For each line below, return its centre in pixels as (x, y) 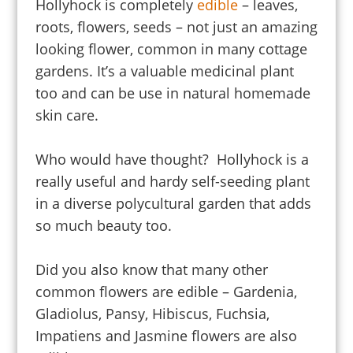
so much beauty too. (105, 225)
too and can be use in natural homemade (173, 93)
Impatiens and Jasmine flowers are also (166, 335)
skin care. (67, 115)
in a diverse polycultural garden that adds (173, 203)
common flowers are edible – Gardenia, (166, 291)
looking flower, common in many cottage (171, 48)
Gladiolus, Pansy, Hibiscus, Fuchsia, (152, 313)
